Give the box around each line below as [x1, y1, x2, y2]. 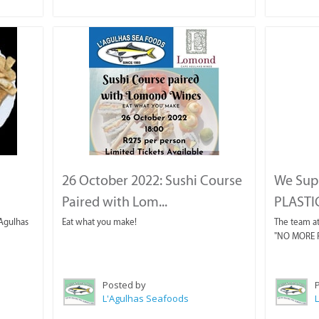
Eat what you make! [62, 216, 137, 228]
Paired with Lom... [62, 193, 168, 211]
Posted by [103, 278, 147, 292]
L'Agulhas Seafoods [103, 292, 189, 305]
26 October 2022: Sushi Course [62, 172, 243, 189]
